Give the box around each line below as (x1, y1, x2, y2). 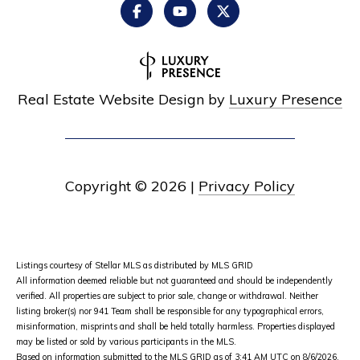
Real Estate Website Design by (18, 90, 229, 109)
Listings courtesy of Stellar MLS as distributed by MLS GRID (16, 260, 253, 272)
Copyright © (65, 177, 147, 196)
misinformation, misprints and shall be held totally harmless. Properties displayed (16, 321, 335, 333)
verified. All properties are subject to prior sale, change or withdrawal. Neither (16, 290, 318, 302)
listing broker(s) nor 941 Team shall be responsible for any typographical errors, (16, 305, 324, 317)
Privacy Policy (198, 177, 295, 196)
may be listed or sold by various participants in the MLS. (16, 336, 239, 348)
